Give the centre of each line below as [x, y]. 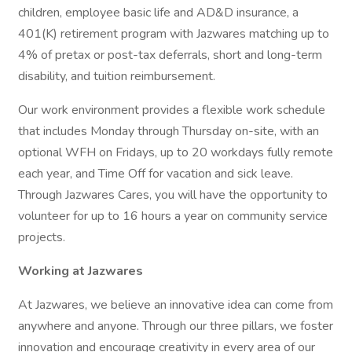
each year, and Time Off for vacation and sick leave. [156, 174]
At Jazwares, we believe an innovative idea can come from [176, 305]
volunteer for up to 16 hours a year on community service [173, 216]
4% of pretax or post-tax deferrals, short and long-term [170, 55]
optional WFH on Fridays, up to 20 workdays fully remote [176, 152]
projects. [42, 237]
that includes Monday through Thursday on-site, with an [169, 131]
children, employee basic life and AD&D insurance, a [158, 13]
